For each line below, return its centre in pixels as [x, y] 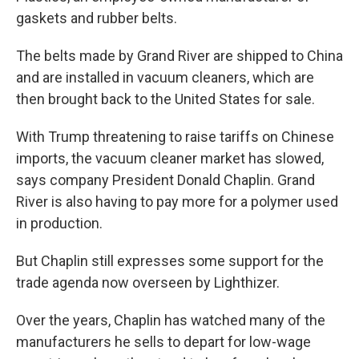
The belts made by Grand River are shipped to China [179, 56]
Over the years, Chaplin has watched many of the [171, 320]
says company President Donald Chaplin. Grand [165, 180]
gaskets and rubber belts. [97, 18]
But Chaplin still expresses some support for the [170, 261]
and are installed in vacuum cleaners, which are [165, 77]
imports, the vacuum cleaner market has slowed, [170, 158]
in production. [59, 223]
